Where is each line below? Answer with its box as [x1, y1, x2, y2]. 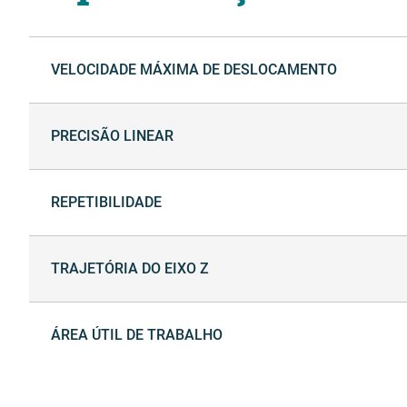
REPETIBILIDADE [51, 194, 162, 212]
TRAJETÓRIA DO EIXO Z [51, 260, 209, 278]
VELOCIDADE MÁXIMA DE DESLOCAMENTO [51, 61, 337, 79]
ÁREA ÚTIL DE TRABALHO [51, 326, 223, 344]
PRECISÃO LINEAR [51, 127, 174, 145]
